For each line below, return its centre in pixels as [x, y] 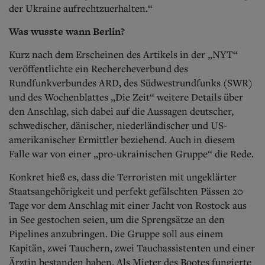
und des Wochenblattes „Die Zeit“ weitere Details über [126, 97]
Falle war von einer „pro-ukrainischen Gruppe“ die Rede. [131, 153]
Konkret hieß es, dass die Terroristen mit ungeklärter [123, 177]
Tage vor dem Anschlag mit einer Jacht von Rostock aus [128, 205]
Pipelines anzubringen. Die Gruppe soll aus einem [116, 233]
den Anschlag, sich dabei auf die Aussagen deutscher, [121, 111]
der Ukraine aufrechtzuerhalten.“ [81, 8]
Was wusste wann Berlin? [67, 31]
